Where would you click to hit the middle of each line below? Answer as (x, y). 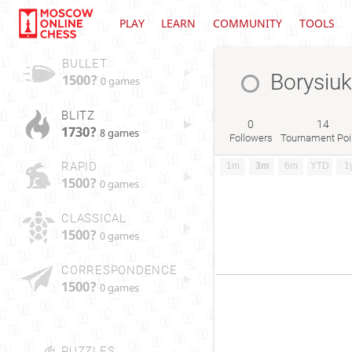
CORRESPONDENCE (119, 270)
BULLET (84, 64)
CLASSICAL (93, 219)
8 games (119, 133)
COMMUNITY (247, 23)
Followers (251, 137)
